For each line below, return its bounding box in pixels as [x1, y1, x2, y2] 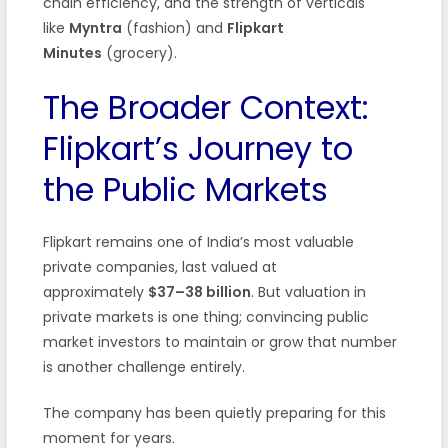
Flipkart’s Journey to [42, 125, 353, 171]
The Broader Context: [42, 84, 369, 130]
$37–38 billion [147, 281, 251, 302]
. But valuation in [250, 281, 366, 302]
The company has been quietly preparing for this [42, 402, 386, 423]
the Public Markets [42, 166, 328, 212]
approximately [42, 281, 148, 302]
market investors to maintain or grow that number [42, 331, 397, 352]
